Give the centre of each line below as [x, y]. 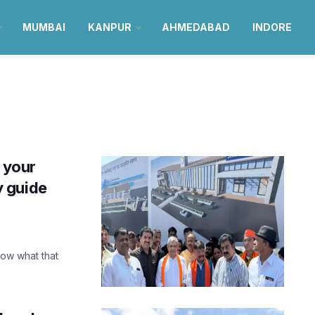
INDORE [272, 27]
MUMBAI [44, 27]
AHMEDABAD [195, 27]
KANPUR [109, 27]
